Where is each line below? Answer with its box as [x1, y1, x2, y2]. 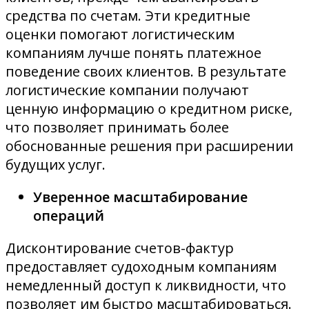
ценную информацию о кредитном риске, [6, 99, 292, 119]
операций [33, 206, 104, 226]
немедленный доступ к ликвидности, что [6, 276, 286, 295]
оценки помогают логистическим [6, 25, 235, 44]
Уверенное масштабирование [33, 188, 248, 207]
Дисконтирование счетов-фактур [6, 239, 234, 258]
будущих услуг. [6, 155, 106, 175]
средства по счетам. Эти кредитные [6, 6, 250, 26]
